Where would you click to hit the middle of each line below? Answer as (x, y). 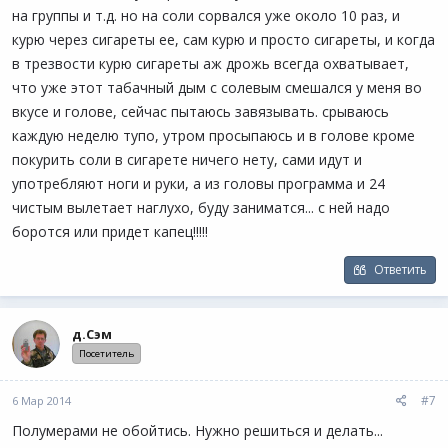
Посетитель (106, 353)
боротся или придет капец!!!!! (110, 231)
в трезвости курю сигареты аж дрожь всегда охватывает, (210, 63)
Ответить (400, 269)
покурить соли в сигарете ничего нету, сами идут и (187, 159)
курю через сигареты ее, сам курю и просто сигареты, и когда (223, 39)
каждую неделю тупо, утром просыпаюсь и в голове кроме (213, 135)
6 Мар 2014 (41, 400)
